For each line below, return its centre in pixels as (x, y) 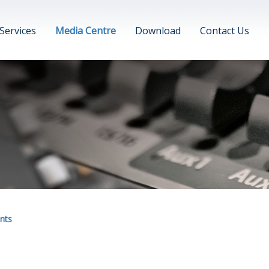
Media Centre (85, 31)
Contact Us (224, 31)
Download (158, 31)
